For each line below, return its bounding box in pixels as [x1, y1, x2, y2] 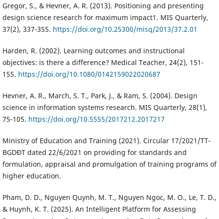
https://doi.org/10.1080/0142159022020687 [18, 69, 160, 79]
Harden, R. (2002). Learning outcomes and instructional [2, 45, 185, 55]
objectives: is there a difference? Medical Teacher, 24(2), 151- [2, 57, 204, 67]
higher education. [2, 171, 61, 180]
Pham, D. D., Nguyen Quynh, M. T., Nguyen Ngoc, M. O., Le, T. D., [2, 192, 217, 202]
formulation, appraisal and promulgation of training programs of [2, 159, 217, 169]
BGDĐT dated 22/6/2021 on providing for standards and [2, 147, 187, 157]
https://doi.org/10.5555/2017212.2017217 [28, 114, 165, 124]
